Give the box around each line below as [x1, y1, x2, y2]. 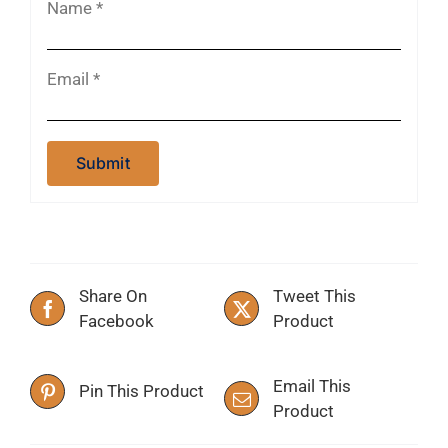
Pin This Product [79, 380, 204, 401]
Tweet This [273, 285, 356, 306]
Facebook [79, 310, 154, 331]
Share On [79, 285, 147, 306]
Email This [273, 375, 351, 396]
